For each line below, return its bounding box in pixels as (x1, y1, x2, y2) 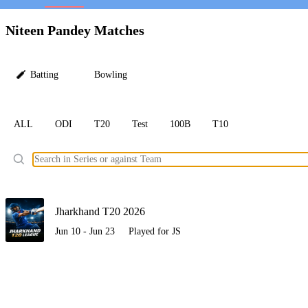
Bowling (94, 69, 127, 80)
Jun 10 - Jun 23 (55, 226, 115, 237)
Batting (30, 69, 58, 80)
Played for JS (129, 226, 181, 237)
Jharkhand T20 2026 (55, 206, 145, 218)
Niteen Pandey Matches (5, 23, 144, 38)
